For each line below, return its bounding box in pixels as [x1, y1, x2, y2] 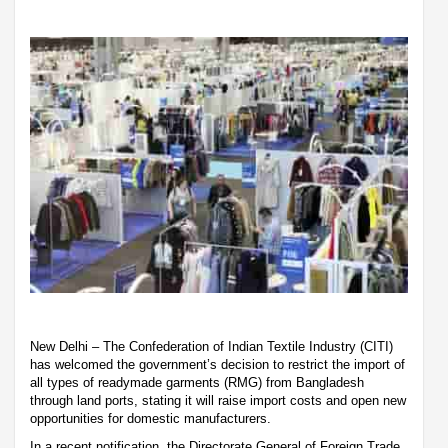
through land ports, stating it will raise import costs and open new [30, 392, 406, 408]
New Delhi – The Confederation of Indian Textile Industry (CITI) [30, 338, 393, 354]
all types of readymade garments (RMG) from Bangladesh [30, 374, 364, 390]
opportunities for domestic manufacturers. [30, 410, 271, 426]
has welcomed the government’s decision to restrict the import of [30, 356, 405, 372]
